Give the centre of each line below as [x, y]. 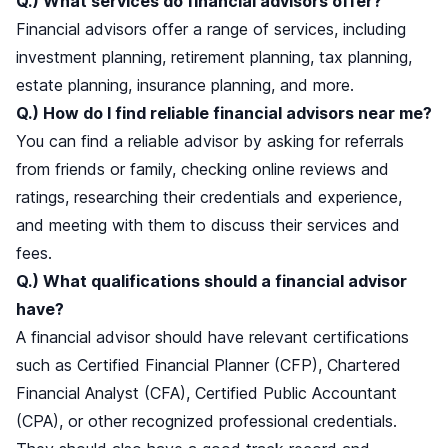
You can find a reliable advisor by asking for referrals [210, 141]
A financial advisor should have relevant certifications [212, 337]
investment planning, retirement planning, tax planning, [214, 57]
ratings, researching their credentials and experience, [209, 197]
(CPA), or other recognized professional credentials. [206, 421]
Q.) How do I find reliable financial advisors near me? [224, 113]
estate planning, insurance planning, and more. [185, 85]
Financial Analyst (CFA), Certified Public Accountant [206, 393]
